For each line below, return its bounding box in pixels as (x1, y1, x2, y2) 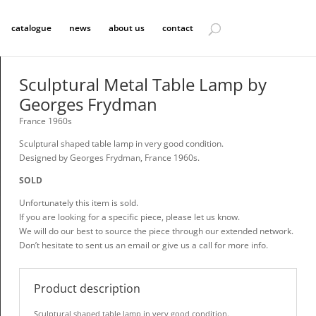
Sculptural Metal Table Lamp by (18, 72, 267, 96)
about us (108, 22, 145, 34)
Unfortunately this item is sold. (18, 196, 138, 209)
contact (162, 22, 193, 34)
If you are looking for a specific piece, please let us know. (18, 210, 240, 223)
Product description (33, 280, 140, 296)
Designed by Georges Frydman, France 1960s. (18, 151, 200, 164)
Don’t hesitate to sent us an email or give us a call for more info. (18, 238, 268, 251)
